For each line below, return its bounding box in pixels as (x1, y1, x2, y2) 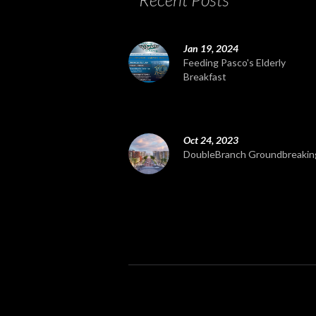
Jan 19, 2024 (183, 42, 238, 54)
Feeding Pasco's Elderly (183, 56, 286, 68)
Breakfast (183, 71, 226, 83)
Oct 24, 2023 (183, 134, 238, 146)
